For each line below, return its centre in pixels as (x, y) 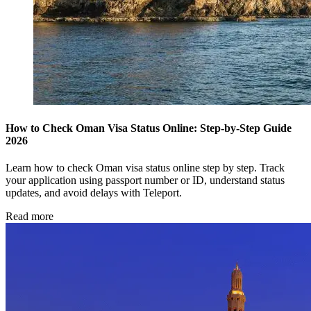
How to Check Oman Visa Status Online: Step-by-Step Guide (149, 128)
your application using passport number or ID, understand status (145, 180)
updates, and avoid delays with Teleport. (94, 193)
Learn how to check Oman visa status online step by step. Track (145, 168)
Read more (30, 217)
